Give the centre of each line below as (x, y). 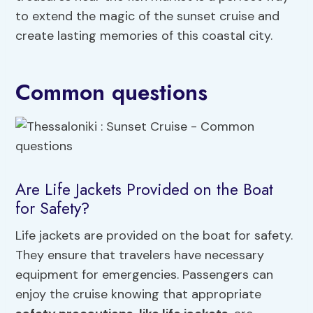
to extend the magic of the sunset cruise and (148, 16)
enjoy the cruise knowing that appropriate (139, 294)
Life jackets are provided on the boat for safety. (154, 236)
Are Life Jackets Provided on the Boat (145, 189)
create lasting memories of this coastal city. (144, 36)
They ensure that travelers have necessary (140, 255)
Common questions (112, 93)
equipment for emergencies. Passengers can (145, 275)
